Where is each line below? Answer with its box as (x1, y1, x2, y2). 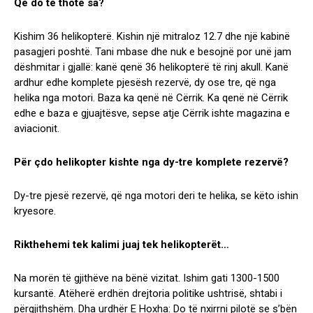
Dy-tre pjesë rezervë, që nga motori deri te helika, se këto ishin (14, 189, 298, 203)
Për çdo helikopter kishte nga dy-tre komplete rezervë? (14, 156, 289, 169)
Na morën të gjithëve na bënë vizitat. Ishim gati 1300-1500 (14, 272, 279, 285)
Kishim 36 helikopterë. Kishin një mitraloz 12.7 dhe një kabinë (14, 30, 290, 43)
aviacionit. (14, 122, 59, 136)
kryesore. (14, 205, 56, 218)
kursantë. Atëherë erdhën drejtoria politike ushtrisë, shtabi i (14, 287, 282, 300)
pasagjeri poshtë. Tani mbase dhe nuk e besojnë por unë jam (14, 45, 291, 59)
